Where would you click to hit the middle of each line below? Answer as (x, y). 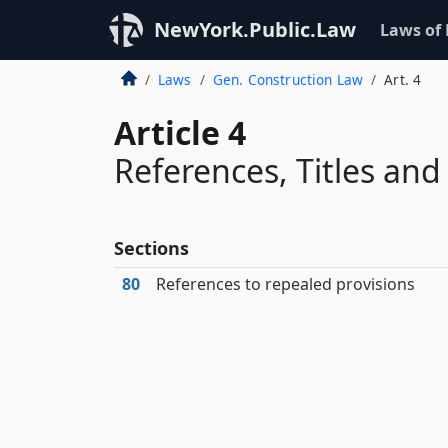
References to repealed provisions (285, 284)
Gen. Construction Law (288, 79)
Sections (151, 248)
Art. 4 (403, 79)
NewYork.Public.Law (255, 29)
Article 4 (180, 132)
